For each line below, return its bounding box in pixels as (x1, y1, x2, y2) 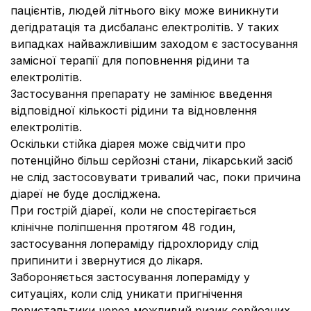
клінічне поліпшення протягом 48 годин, (10, 220, 236, 234)
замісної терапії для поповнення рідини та (10, 53, 249, 67)
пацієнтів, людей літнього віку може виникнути (10, 3, 278, 17)
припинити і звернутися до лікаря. (10, 253, 203, 267)
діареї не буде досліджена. (10, 187, 160, 201)
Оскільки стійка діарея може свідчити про (10, 137, 246, 151)
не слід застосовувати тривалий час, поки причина (10, 170, 301, 184)
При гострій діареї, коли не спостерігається (10, 203, 256, 217)
